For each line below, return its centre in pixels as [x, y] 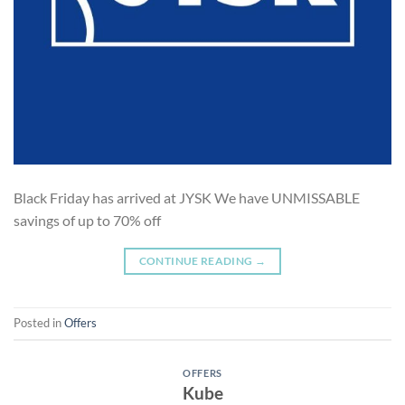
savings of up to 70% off [87, 220]
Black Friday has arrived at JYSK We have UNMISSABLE [187, 197]
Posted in [39, 323]
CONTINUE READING [197, 260]
